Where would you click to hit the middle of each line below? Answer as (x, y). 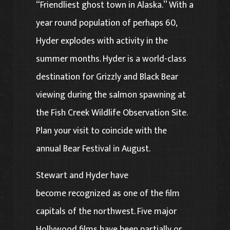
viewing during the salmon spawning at (111, 94)
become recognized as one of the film (108, 194)
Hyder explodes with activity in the (102, 41)
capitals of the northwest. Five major (107, 212)
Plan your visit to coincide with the (102, 130)
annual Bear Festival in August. (93, 148)
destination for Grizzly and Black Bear (107, 76)
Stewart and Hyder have (82, 176)
